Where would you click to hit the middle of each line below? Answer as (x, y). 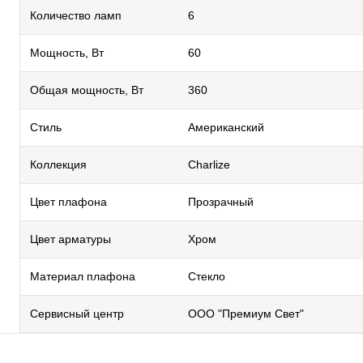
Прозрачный (221, 202)
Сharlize (209, 164)
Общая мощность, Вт (87, 90)
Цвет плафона (68, 202)
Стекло (207, 276)
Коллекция (58, 164)
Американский (226, 127)
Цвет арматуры (70, 239)
